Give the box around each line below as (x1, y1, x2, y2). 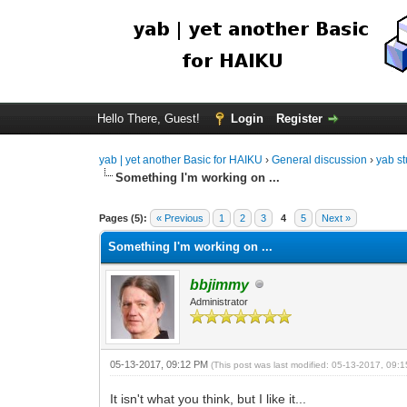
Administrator (190, 295, 249, 307)
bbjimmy (190, 276, 250, 293)
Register (275, 112, 323, 125)
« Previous (156, 212, 204, 223)
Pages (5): (99, 212, 148, 223)
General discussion (272, 154, 368, 166)
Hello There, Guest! (96, 112, 203, 125)
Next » (322, 212, 352, 223)
